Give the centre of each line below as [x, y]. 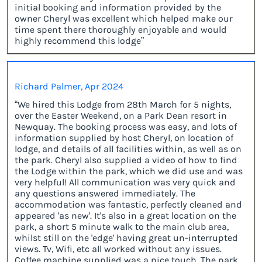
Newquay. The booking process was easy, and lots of [126, 127]
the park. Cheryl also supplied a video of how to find [126, 160]
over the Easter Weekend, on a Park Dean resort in [121, 116]
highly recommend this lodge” [79, 41]
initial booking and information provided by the [118, 8]
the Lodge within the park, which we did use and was [129, 171]
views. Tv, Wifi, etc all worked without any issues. [118, 249]
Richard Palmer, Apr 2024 [69, 87]
